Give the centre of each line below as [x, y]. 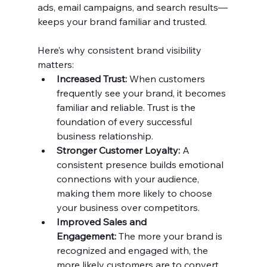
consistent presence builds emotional [141, 165]
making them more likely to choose [135, 193]
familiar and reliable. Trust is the [127, 108]
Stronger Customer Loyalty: [118, 150]
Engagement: [86, 236]
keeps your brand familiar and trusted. [122, 22]
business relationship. [105, 136]
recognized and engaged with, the [133, 251]
